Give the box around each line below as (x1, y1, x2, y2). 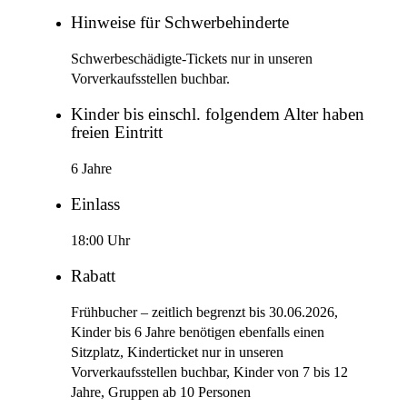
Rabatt (71, 267, 115, 286)
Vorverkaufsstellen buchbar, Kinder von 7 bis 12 (71, 363, 348, 381)
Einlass (71, 195, 120, 214)
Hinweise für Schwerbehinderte (71, 14, 289, 33)
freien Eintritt (71, 124, 163, 143)
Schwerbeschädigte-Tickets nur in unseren (71, 50, 313, 67)
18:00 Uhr (71, 232, 130, 249)
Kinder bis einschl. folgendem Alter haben (71, 105, 364, 124)
